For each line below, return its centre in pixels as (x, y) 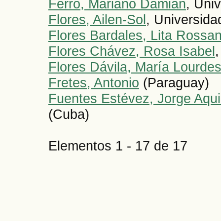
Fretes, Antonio (94, 83)
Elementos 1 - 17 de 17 (126, 146)
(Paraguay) (174, 83)
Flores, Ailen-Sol (97, 20)
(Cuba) (69, 114)
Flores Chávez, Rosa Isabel (132, 51)
